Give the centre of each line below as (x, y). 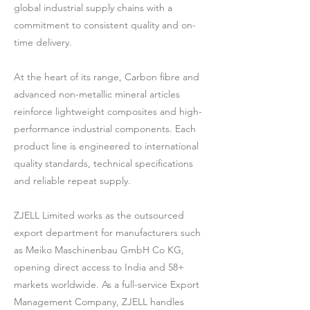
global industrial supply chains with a (93, 8)
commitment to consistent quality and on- (105, 25)
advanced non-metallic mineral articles (97, 94)
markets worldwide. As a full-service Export (107, 284)
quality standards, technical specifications (103, 163)
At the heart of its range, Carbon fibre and (107, 77)
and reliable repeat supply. (72, 181)
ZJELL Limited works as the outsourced (99, 215)
